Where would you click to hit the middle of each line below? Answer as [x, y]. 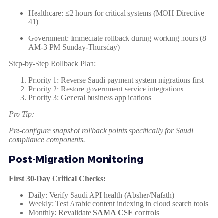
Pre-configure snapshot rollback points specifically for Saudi [101, 131]
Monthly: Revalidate [61, 213]
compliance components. [47, 140]
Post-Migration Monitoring [76, 159]
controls [146, 213]
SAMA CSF [113, 213]
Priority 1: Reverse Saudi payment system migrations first [116, 80]
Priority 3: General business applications [90, 98]
